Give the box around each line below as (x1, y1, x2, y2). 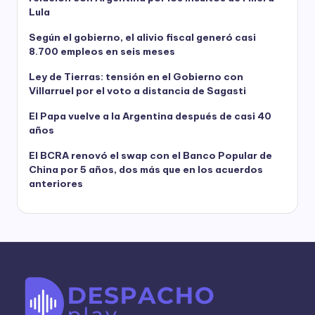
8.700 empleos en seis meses (29, 44, 175, 58)
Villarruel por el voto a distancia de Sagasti (29, 84, 246, 97)
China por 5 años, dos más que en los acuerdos (29, 162, 263, 176)
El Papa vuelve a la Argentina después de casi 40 (29, 109, 271, 122)
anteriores (29, 176, 83, 190)
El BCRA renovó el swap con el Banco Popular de (29, 148, 272, 162)
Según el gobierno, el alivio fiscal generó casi (29, 30, 256, 44)
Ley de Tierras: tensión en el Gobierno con (29, 70, 243, 83)
